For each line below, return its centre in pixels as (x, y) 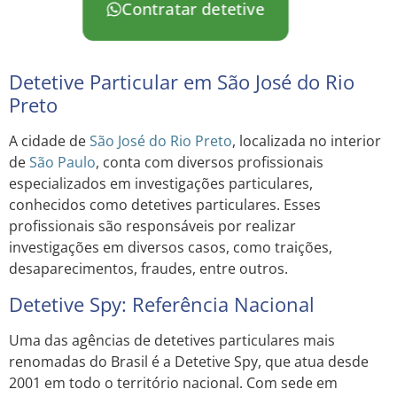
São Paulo (62, 163)
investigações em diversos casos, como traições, (171, 248)
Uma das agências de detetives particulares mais (172, 340)
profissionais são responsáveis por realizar (152, 226)
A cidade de (49, 141)
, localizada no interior (307, 141)
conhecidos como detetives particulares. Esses (165, 205)
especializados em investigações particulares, (161, 184)
